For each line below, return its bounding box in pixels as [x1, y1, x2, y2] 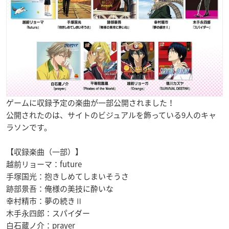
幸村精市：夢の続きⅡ [6, 195, 83, 207]
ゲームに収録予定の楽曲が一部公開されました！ [6, 97, 175, 109]
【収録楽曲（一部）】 [6, 146, 83, 158]
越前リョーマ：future [6, 158, 82, 170]
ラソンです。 [6, 122, 52, 133]
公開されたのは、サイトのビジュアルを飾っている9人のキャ [6, 109, 216, 121]
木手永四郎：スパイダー [6, 208, 90, 219]
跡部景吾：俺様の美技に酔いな [6, 183, 113, 195]
